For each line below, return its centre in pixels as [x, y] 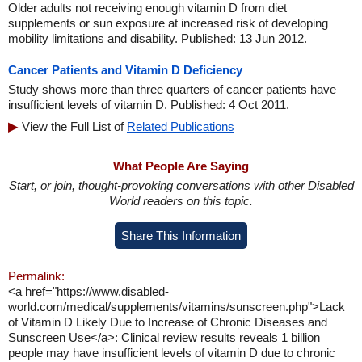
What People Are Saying [181, 166]
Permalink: [36, 276]
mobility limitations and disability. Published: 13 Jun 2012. [158, 38]
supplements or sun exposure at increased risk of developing [168, 23]
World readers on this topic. [181, 201]
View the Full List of [74, 126]
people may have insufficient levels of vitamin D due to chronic [172, 353]
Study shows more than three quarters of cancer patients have [172, 89]
